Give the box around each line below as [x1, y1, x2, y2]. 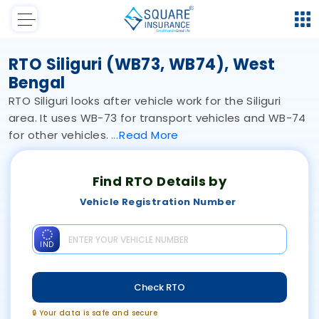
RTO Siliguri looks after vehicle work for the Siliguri [9, 93, 281, 109]
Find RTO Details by [92, 172, 227, 191]
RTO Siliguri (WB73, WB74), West [9, 53, 276, 76]
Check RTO [134, 280, 185, 294]
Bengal [9, 72, 66, 95]
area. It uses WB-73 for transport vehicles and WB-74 [9, 110, 306, 126]
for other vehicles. [9, 127, 112, 143]
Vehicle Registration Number [79, 195, 236, 209]
